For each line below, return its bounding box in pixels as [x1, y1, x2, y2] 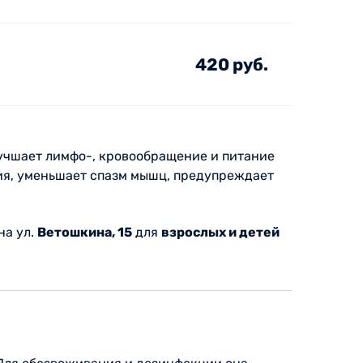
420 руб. [195, 54, 268, 75]
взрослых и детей [161, 224, 280, 240]
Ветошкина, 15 [37, 224, 132, 240]
